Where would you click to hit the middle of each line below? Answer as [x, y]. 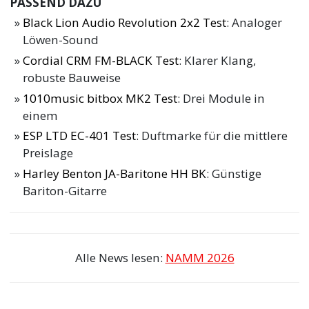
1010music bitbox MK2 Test [100, 98]
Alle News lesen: [120, 257]
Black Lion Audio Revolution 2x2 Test [125, 23]
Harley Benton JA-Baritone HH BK [115, 174]
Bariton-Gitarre [65, 191]
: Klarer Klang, [218, 60]
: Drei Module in [221, 98]
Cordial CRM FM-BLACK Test [101, 60]
